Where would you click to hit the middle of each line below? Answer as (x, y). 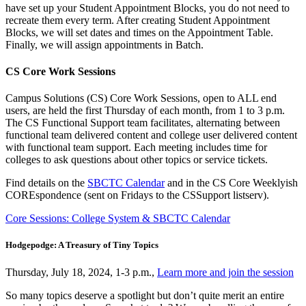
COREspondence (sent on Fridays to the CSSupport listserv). (137, 195)
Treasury (83, 245)
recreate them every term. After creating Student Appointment (138, 20)
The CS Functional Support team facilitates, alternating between (143, 123)
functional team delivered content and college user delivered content (151, 135)
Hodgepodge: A (36, 245)
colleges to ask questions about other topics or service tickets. (137, 160)
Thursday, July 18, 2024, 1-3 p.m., (81, 272)
